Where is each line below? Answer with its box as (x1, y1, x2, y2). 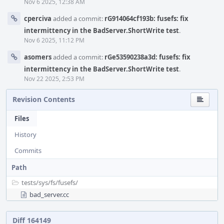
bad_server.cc (29, 190, 69, 199)
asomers (24, 52, 51, 61)
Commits (14, 146, 41, 155)
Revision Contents (12, 94, 75, 104)
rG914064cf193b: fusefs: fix (104, 14, 188, 23)
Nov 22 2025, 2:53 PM (24, 74, 84, 83)
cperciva (24, 14, 51, 23)
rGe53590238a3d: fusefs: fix (104, 52, 190, 61)
